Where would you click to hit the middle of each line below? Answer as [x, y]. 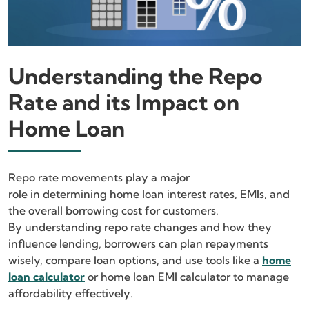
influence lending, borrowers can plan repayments [138, 243]
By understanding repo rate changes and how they [140, 227]
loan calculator [47, 276]
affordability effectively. [71, 293]
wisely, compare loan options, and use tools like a [135, 260]
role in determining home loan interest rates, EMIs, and [149, 193]
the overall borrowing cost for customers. [113, 210]
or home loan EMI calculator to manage [187, 276]
